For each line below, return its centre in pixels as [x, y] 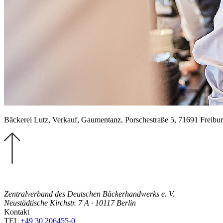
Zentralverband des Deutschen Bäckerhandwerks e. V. [89, 194]
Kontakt [17, 212]
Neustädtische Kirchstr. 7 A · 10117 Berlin [70, 203]
